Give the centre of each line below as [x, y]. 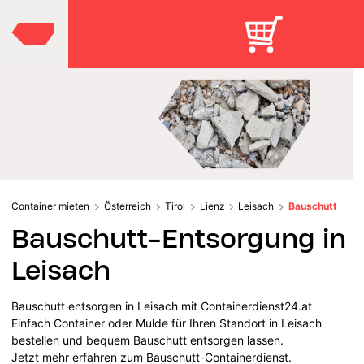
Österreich [127, 206]
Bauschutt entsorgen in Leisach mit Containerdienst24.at [162, 305]
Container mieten [50, 206]
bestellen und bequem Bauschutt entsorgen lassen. [149, 340]
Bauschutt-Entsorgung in [179, 238]
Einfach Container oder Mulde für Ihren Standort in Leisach [167, 323]
